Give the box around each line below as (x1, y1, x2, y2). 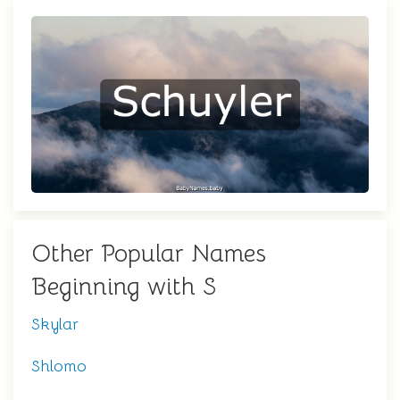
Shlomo (31, 356, 87, 377)
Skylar (31, 314, 79, 335)
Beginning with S (31, 271, 216, 303)
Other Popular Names (31, 238, 266, 270)
